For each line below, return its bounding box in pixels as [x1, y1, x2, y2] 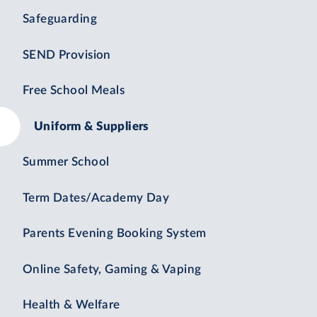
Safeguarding [23, 13, 97, 25]
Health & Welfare [23, 299, 120, 311]
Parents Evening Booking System [23, 228, 207, 240]
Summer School [23, 156, 110, 168]
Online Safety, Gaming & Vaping [23, 263, 202, 275]
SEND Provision [23, 49, 111, 61]
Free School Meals [23, 85, 125, 97]
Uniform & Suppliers [34, 120, 149, 132]
